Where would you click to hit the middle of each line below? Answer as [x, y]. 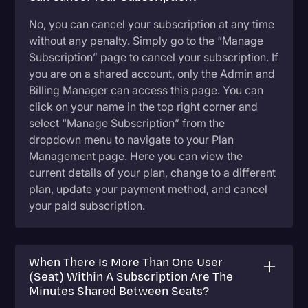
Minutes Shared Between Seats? [119, 292]
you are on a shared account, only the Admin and [152, 74]
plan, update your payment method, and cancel [148, 189]
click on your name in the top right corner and [144, 107]
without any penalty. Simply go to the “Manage [146, 41]
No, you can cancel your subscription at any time [152, 24]
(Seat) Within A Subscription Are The [131, 277]
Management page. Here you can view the [136, 156]
